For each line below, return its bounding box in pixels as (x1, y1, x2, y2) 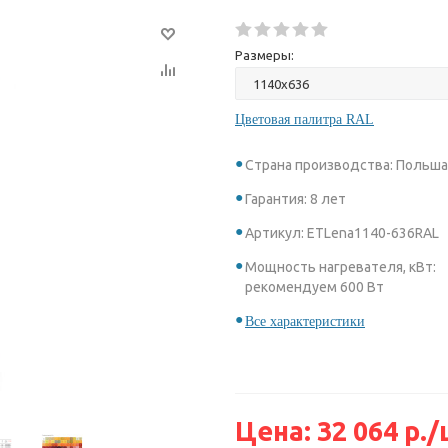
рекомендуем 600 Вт (245, 279, 384, 295)
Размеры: (235, 48, 294, 62)
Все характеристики (245, 314, 365, 329)
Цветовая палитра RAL (235, 112, 374, 127)
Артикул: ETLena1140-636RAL (245, 225, 439, 241)
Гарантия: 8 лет (245, 191, 346, 207)
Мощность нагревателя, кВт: (245, 259, 436, 275)
